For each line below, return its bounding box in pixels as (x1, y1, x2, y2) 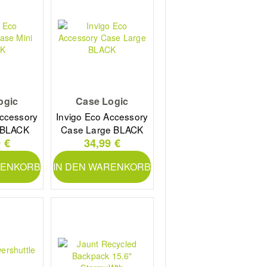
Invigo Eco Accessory (56, 110, 148, 123)
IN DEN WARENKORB (53, 159, 151, 173)
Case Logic (76, 94, 129, 108)
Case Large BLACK (61, 123, 144, 136)
